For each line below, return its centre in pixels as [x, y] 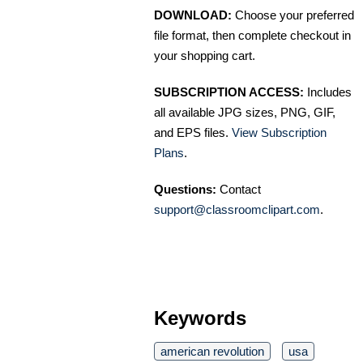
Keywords [200, 318]
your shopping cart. [205, 56]
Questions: [185, 190]
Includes [328, 92]
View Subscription [279, 133]
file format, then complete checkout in [252, 36]
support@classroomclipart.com [237, 210]
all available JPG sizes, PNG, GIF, [245, 113]
